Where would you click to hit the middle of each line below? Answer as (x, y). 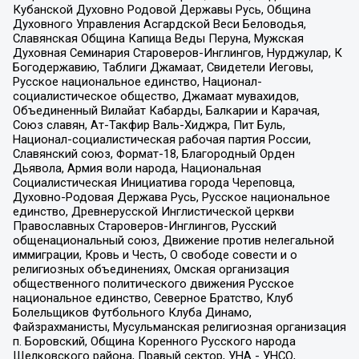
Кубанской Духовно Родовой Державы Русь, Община (161, 10)
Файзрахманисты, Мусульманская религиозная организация (179, 327)
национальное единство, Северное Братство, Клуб (153, 298)
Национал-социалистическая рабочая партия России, (161, 140)
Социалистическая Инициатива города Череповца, (153, 183)
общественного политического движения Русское (153, 284)
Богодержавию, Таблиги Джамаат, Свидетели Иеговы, (163, 68)
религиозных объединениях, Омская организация (151, 270)
